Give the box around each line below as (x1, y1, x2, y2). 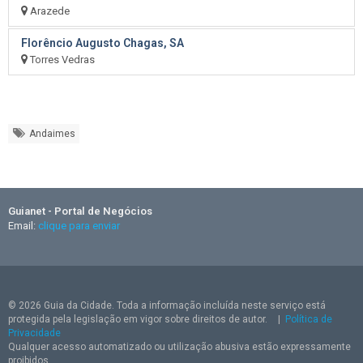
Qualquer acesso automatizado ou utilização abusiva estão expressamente (8, 341, 351, 352)
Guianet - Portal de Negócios (8, 205, 152, 217)
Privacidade (8, 327, 61, 339)
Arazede (28, 5, 70, 17)
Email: (8, 220, 38, 232)
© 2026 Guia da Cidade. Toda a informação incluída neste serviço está (8, 300, 326, 311)
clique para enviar (38, 220, 120, 232)
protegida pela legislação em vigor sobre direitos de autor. (8, 314, 267, 325)
